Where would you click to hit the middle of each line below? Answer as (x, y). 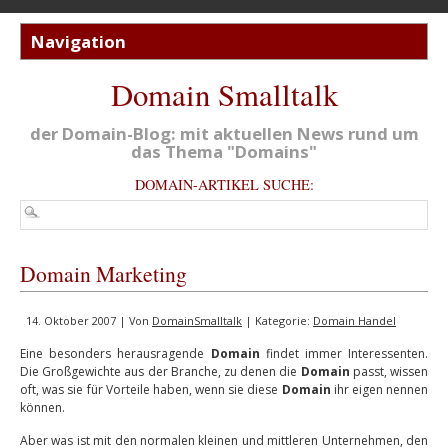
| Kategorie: (277, 320)
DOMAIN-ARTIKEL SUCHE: (224, 184)
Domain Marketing (103, 273)
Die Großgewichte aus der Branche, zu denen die (160, 371)
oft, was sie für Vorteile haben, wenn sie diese (151, 389)
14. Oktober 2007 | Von (89, 320)
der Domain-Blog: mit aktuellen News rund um (224, 133)
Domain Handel (354, 320)
